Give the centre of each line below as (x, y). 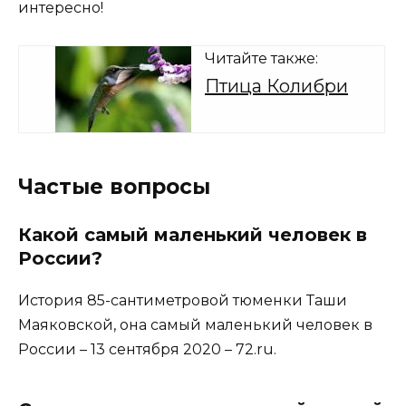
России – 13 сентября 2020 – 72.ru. (147, 349)
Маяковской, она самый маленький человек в (195, 324)
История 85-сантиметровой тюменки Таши (183, 300)
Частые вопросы (114, 186)
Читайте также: (261, 58)
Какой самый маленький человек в (193, 234)
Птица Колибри (276, 86)
